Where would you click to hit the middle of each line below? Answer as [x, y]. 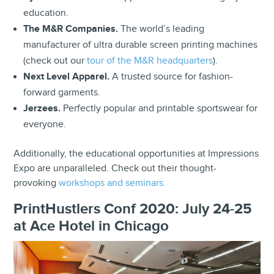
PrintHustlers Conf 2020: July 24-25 [133, 209]
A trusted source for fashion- [173, 76]
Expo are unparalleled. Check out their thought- [115, 168]
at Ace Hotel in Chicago [91, 226]
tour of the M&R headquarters [150, 61]
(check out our [55, 61]
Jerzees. [43, 108]
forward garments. [62, 92]
